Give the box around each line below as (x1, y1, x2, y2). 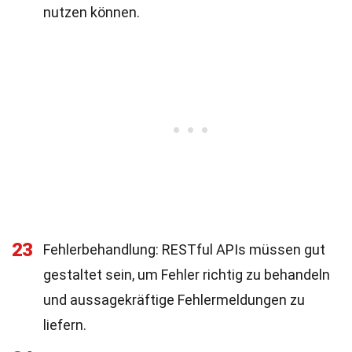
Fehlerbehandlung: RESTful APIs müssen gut (43, 241, 325, 258)
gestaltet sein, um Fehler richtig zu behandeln (43, 266, 330, 283)
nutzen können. (43, 4, 140, 20)
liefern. (43, 317, 86, 333)
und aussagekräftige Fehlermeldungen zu (43, 291, 305, 308)
